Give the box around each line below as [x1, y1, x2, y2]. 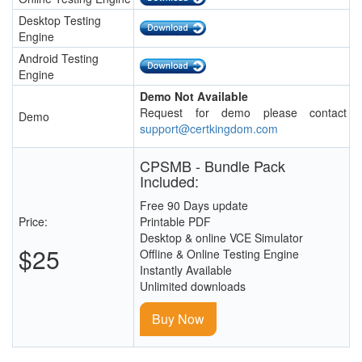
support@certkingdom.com [140, 120, 278, 137]
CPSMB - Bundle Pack [140, 155, 285, 177]
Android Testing [19, 50, 99, 67]
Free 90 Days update [140, 197, 248, 214]
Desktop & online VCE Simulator [140, 229, 303, 246]
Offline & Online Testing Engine [140, 246, 299, 263]
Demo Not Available [140, 88, 248, 105]
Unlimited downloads [140, 278, 246, 295]
